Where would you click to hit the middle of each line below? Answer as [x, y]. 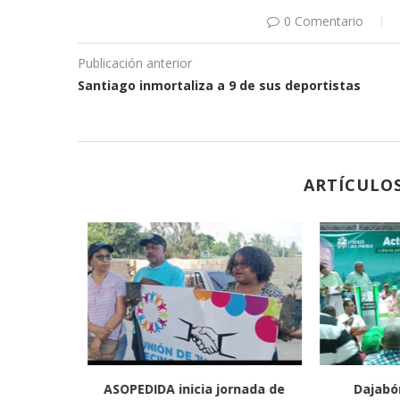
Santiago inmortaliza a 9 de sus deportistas [219, 86]
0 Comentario [324, 21]
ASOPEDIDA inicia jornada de [195, 389]
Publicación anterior [135, 63]
